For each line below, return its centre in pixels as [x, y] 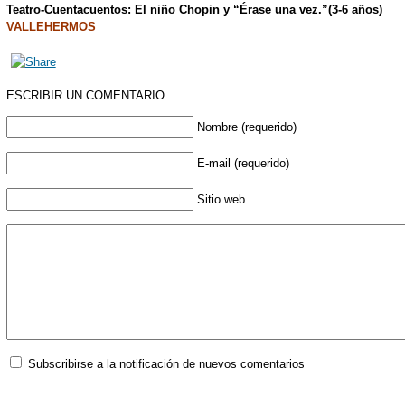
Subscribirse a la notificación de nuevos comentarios [166, 364]
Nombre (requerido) [246, 127]
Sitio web [221, 200]
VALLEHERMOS [51, 27]
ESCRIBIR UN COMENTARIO [85, 96]
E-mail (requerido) [243, 164]
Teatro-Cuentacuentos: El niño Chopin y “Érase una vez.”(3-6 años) [194, 10]
